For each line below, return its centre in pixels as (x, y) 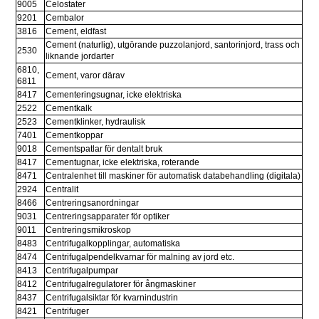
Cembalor (65, 18)
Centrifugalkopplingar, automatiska (113, 244)
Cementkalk (69, 109)
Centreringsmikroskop (89, 230)
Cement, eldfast (76, 32)
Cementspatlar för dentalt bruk (104, 149)
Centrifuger (68, 312)
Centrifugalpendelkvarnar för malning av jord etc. (140, 257)
